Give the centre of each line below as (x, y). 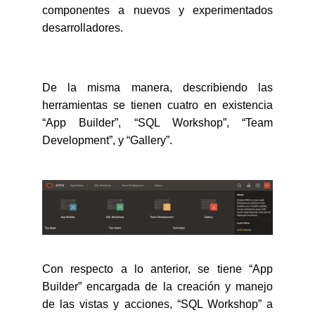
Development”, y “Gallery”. (107, 140)
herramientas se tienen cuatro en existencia (157, 105)
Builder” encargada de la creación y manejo (157, 287)
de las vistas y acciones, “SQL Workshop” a (157, 304)
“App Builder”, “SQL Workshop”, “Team (157, 122)
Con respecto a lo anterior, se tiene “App (157, 269)
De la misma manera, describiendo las (157, 87)
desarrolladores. (83, 27)
